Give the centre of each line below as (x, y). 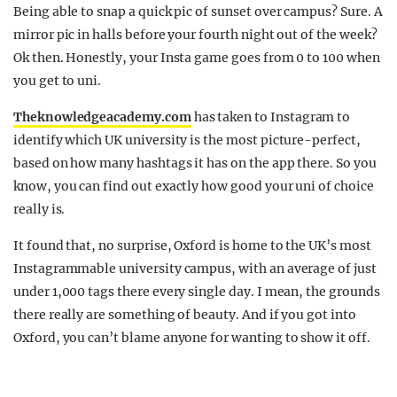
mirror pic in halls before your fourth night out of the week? (195, 35)
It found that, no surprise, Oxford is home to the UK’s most (192, 245)
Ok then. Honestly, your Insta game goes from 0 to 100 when (197, 58)
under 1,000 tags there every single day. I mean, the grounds (197, 292)
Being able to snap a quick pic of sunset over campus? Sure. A (198, 12)
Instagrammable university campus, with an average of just (195, 269)
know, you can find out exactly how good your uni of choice (194, 186)
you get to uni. (58, 81)
